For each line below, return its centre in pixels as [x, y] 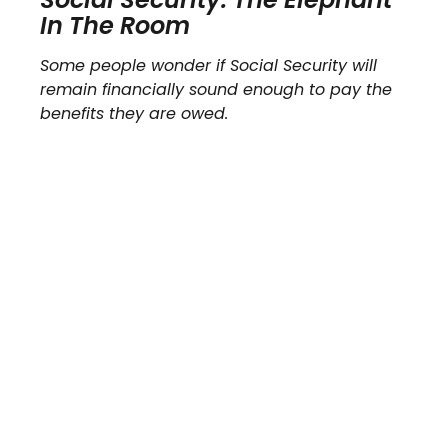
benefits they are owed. [134, 114]
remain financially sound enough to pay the [216, 90]
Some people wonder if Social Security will [208, 66]
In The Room [115, 26]
